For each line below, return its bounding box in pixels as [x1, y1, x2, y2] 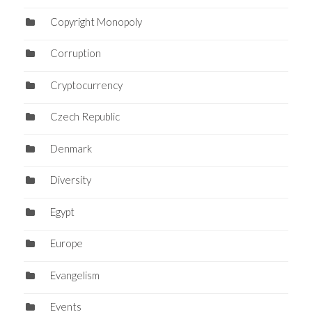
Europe [49, 237, 83, 250]
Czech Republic [49, 110, 120, 123]
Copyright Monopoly [49, 15, 142, 28]
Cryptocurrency [49, 78, 123, 91]
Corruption [49, 47, 101, 60]
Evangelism [49, 268, 100, 281]
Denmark [49, 141, 92, 155]
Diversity [49, 173, 91, 187]
